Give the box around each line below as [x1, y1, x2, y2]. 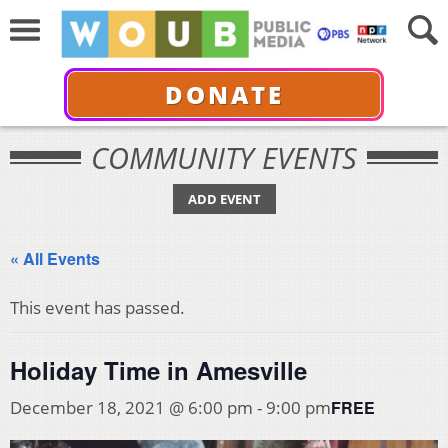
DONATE [164, 77, 284, 111]
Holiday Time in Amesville [10, 353, 307, 387]
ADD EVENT [187, 190, 261, 208]
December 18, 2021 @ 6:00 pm [10, 396, 253, 419]
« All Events [10, 247, 100, 270]
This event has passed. [10, 296, 185, 319]
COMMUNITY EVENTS [91, 138, 357, 177]
